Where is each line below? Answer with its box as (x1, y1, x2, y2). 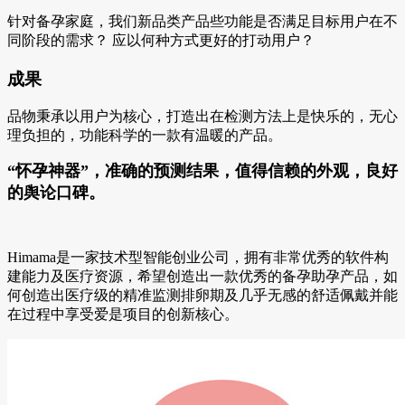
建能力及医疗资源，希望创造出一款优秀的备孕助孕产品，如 (7, 268, 398, 285)
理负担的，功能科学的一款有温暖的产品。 (7, 127, 282, 144)
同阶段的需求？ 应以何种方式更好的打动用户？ (7, 32, 315, 48)
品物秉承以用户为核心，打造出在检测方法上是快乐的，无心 (7, 108, 398, 125)
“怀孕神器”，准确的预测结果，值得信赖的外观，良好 (7, 162, 398, 181)
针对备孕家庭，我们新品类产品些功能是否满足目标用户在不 (7, 13, 398, 29)
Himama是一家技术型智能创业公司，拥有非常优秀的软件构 (7, 250, 389, 266)
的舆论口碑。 (7, 184, 105, 202)
